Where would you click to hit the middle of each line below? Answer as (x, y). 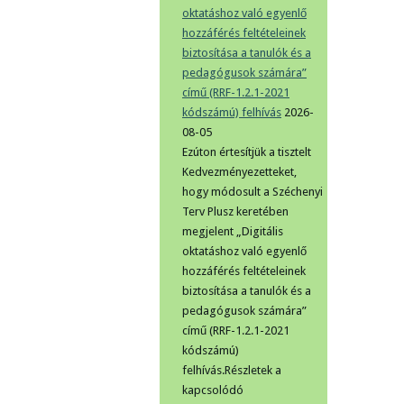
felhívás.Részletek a (232, 370)
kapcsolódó (213, 390)
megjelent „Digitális (233, 231)
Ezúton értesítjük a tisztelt (247, 152)
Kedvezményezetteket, (239, 172)
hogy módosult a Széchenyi (252, 192)
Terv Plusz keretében (235, 211)
